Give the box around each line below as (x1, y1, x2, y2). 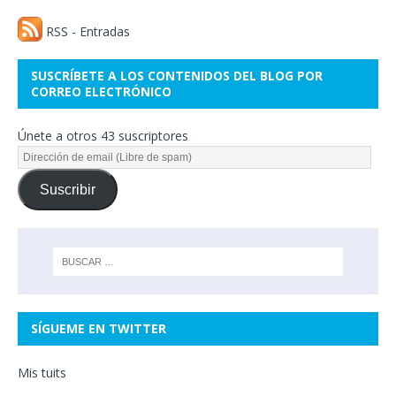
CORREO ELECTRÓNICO (31, 83, 171, 101)
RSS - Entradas (46, 23, 130, 41)
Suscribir (39, 181, 95, 197)
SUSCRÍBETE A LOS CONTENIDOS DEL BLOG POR (31, 67, 323, 85)
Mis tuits (18, 363, 66, 381)
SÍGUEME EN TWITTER (31, 319, 166, 337)
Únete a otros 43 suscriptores (18, 127, 188, 145)
